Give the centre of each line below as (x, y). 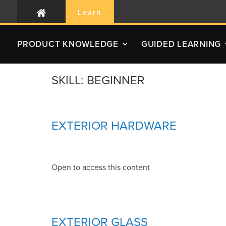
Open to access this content (101, 168)
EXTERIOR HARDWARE (114, 126)
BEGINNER (116, 81)
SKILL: (69, 81)
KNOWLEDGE (91, 44)
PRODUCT (40, 44)
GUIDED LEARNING (181, 44)
